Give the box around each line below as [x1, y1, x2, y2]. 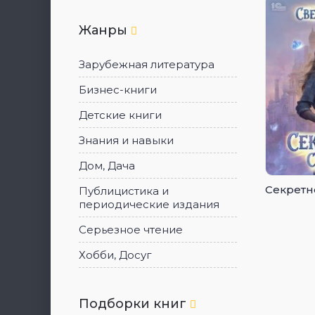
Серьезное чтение [79, 223, 183, 236]
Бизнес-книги [79, 83, 157, 96]
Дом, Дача [79, 159, 135, 172]
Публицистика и [79, 184, 169, 198]
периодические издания [79, 198, 219, 211]
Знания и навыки [79, 134, 174, 147]
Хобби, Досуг [79, 248, 152, 262]
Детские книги [79, 108, 162, 122]
